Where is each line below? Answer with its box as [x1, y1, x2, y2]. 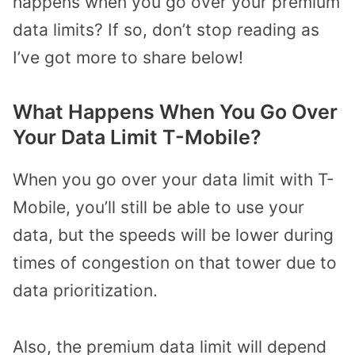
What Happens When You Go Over [13, 100, 338, 124]
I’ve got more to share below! [13, 47, 243, 67]
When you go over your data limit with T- [13, 170, 334, 190]
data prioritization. [13, 281, 158, 301]
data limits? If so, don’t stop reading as [13, 19, 319, 40]
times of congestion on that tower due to [13, 253, 337, 273]
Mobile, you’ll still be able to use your [13, 197, 304, 218]
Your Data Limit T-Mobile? [13, 125, 261, 150]
